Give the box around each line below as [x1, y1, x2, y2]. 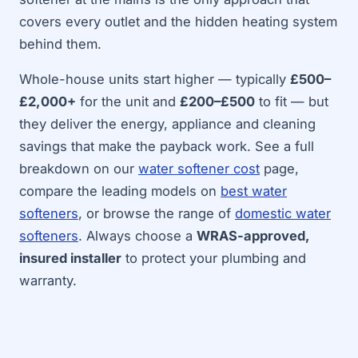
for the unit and [76, 93, 180, 109]
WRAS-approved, [197, 228, 309, 244]
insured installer [19, 250, 121, 266]
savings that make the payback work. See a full [19, 138, 314, 154]
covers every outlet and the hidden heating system [19, 13, 337, 30]
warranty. [19, 272, 77, 288]
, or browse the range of [78, 205, 235, 221]
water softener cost [138, 161, 260, 177]
